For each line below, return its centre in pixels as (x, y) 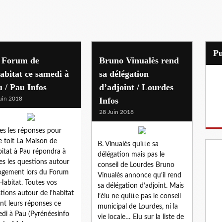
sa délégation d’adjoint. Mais (141, 186)
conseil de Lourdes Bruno (136, 165)
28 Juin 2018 (116, 112)
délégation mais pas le (131, 154)
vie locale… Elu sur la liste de (141, 217)
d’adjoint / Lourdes (136, 87)
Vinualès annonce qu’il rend (139, 175)
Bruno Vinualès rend (139, 60)
